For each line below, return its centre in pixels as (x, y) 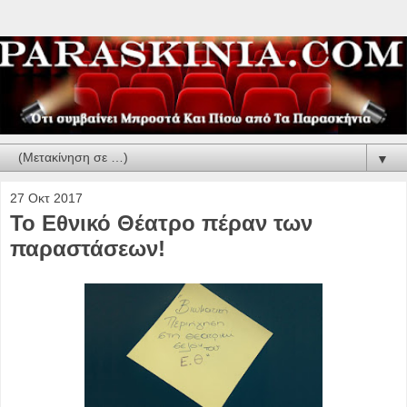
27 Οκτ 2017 (46, 198)
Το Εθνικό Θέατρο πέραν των (161, 223)
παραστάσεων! (88, 248)
